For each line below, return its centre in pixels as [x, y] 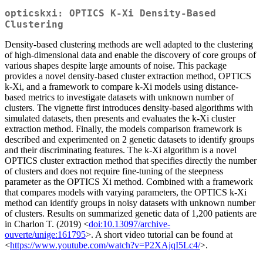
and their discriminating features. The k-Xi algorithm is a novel [121, 150]
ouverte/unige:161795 [45, 235]
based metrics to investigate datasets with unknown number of [119, 97]
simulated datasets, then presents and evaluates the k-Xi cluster [120, 119]
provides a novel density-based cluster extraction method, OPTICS [128, 76]
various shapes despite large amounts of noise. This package [116, 66]
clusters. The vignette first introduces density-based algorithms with [129, 108]
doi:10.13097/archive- [129, 224]
